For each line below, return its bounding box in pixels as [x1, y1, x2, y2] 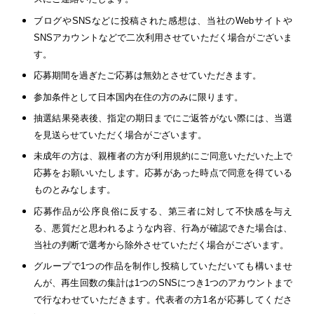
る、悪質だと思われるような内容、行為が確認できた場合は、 [34, 222, 292, 233]
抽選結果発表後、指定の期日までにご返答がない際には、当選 [34, 113, 292, 124]
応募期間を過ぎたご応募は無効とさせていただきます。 [34, 70, 261, 81]
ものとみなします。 [34, 184, 116, 196]
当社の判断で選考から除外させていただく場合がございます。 [34, 239, 289, 250]
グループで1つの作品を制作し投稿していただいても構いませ [34, 261, 292, 272]
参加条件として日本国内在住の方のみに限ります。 [34, 91, 243, 102]
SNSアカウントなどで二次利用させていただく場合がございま [34, 32, 292, 43]
